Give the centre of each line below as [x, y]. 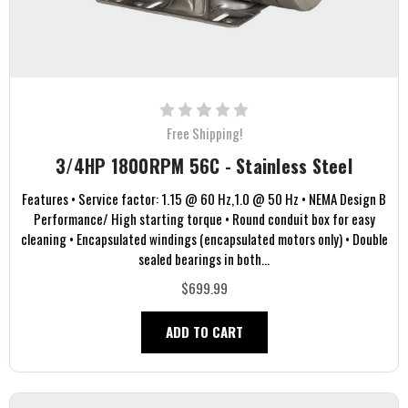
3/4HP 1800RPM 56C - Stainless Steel [204, 165]
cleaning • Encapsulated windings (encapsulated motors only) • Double [204, 238]
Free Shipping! [204, 133]
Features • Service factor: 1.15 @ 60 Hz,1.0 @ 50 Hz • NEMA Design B [204, 198]
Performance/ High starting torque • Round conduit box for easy [204, 218]
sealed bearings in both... [204, 258]
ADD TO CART [204, 331]
